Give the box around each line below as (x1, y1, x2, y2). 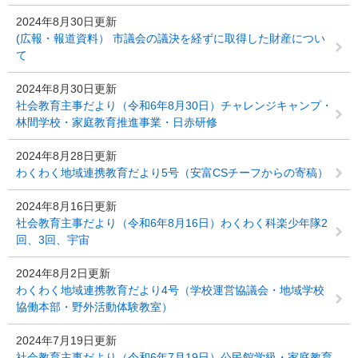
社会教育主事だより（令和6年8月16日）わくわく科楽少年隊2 (16, 217, 328, 229)
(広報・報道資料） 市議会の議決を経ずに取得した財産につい (16, 32, 325, 45)
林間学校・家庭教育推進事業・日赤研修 (16, 116, 217, 129)
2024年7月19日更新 (16, 334, 117, 347)
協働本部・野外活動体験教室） (16, 300, 173, 313)
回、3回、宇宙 (16, 233, 89, 246)
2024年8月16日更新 (16, 200, 117, 213)
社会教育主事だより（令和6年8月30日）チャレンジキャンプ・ (16, 99, 332, 112)
